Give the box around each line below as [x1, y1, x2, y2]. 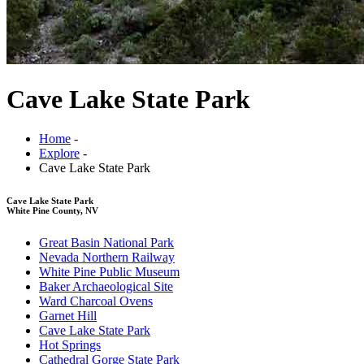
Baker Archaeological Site [39, 279, 173, 294]
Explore [39, 146, 80, 161]
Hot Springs [39, 338, 101, 353]
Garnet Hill [39, 309, 97, 323]
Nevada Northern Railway [39, 250, 175, 265]
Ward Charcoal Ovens [39, 294, 153, 309]
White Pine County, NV [6, 206, 98, 216]
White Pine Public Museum [39, 265, 180, 279]
